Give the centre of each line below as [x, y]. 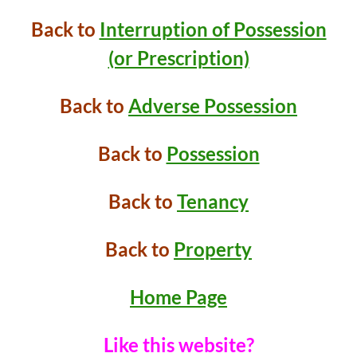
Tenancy [213, 201]
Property [213, 249]
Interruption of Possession [213, 29]
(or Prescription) [178, 58]
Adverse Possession [213, 106]
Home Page [178, 297]
